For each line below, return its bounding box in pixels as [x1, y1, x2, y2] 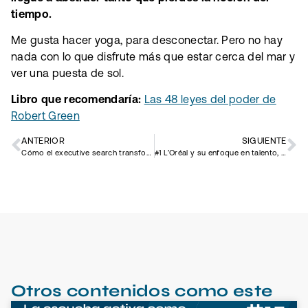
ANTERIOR [21, 135, 65, 146]
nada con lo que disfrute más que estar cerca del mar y [11, 49, 296, 63]
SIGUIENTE [241, 135, 287, 146]
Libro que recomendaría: [11, 93, 144, 106]
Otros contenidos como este [11, 280, 273, 301]
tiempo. [11, 7, 52, 20]
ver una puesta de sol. [11, 66, 124, 79]
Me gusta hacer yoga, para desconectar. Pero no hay [11, 33, 283, 46]
